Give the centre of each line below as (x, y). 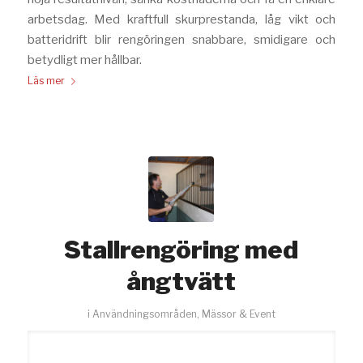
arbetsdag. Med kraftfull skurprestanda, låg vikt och (181, 19)
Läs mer (46, 80)
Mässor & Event (238, 314)
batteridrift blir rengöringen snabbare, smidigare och (181, 39)
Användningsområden (144, 314)
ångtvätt (181, 281)
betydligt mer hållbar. (84, 60)
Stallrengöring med (181, 249)
